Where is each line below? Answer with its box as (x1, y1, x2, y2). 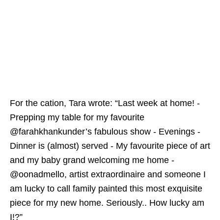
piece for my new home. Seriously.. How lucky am (10, 198, 204, 208)
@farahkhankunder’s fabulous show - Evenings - (10, 127, 200, 137)
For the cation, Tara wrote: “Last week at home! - (10, 98, 200, 108)
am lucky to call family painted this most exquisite (10, 184, 202, 193)
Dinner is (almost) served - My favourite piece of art (10, 141, 210, 151)
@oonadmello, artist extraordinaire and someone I (10, 169, 206, 179)
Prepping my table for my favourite (10, 112, 144, 122)
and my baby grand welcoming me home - (10, 155, 174, 165)
